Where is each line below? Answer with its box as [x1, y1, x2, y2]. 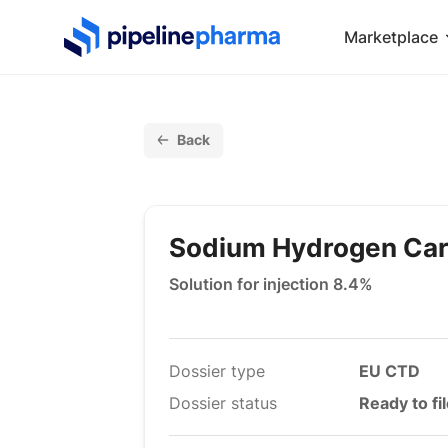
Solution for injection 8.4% [169, 274, 373, 294]
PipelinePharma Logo [63, 18, 223, 38]
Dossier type [169, 361, 265, 381]
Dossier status [169, 393, 277, 413]
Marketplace [343, 27, 438, 47]
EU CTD [359, 361, 420, 381]
